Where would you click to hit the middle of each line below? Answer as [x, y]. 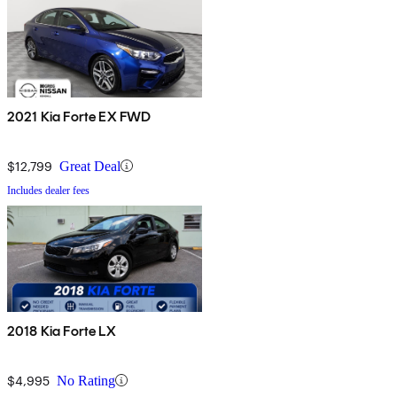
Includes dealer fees [48, 190]
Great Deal [90, 166]
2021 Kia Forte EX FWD [79, 116]
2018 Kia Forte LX [62, 331]
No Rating [86, 380]
